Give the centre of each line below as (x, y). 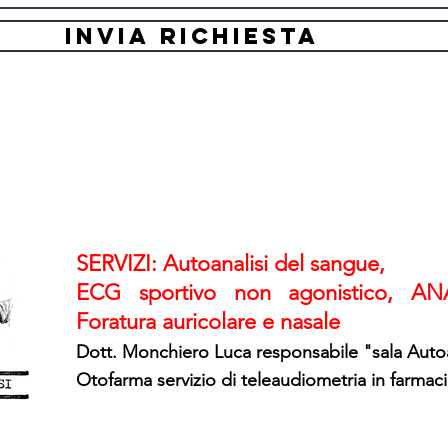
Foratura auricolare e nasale (208, 321)
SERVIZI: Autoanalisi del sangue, (230, 263)
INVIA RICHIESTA (192, 36)
